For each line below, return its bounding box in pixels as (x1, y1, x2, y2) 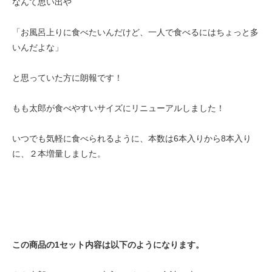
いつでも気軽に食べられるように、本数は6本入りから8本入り (12, 133, 251, 143)
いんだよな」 (12, 42, 63, 52)
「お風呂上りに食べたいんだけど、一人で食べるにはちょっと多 (12, 27, 259, 37)
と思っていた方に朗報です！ (12, 72, 123, 83)
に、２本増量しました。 (12, 148, 106, 158)
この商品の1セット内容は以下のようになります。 (12, 239, 204, 250)
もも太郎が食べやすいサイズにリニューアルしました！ (12, 103, 225, 113)
